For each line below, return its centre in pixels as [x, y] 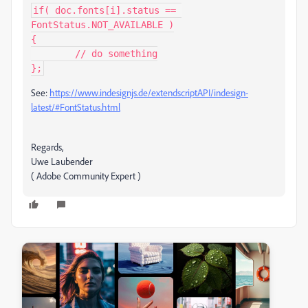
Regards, [47, 147]
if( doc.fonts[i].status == [104, 10]
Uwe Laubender [62, 161]
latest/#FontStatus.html [76, 107]
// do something [53, 54]
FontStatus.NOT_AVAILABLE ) [102, 25]
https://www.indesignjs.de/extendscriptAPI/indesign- [149, 92]
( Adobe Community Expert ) [86, 176]
